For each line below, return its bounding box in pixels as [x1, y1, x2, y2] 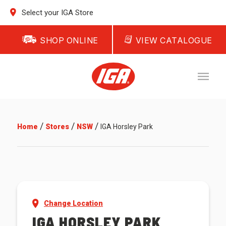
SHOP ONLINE [40, 35, 98, 45]
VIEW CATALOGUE [135, 35, 212, 45]
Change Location [44, 199, 103, 208]
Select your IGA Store [20, 8, 94, 17]
